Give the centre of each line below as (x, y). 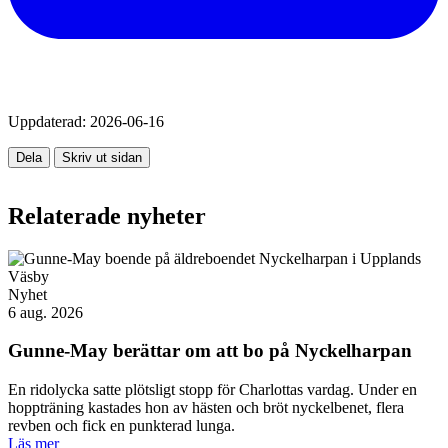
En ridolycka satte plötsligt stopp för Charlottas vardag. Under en (212, 390)
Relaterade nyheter (107, 215)
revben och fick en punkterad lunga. (121, 426)
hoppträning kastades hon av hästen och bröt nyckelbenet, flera (206, 408)
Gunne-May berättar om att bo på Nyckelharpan (210, 351)
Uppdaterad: (47, 121)
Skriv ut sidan (102, 157)
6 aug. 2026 (45, 312)
